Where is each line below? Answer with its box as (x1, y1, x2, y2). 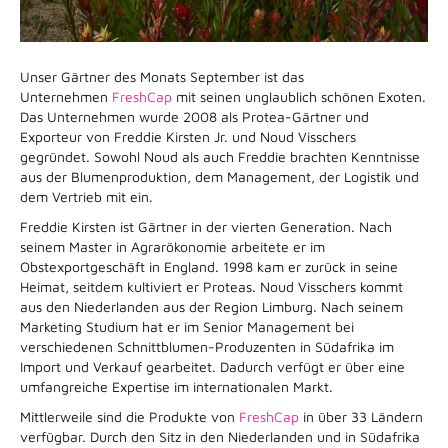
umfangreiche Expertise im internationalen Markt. (20, 377, 333, 395)
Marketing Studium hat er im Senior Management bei (20, 317, 354, 335)
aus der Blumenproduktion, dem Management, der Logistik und (20, 167, 419, 185)
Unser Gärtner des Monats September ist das (20, 67, 304, 85)
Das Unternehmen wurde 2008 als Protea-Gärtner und (20, 107, 369, 125)
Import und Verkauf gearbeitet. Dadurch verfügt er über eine (20, 357, 405, 375)
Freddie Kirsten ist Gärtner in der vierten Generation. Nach (20, 217, 392, 235)
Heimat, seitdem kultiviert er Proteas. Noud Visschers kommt (20, 277, 403, 295)
